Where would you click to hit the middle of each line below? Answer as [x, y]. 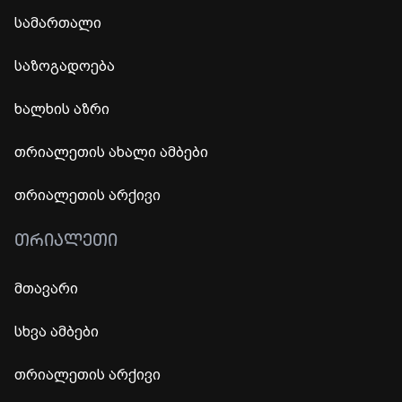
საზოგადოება [65, 66]
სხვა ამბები [57, 331]
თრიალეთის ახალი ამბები [111, 152]
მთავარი [46, 288]
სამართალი [58, 22]
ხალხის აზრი [62, 109]
